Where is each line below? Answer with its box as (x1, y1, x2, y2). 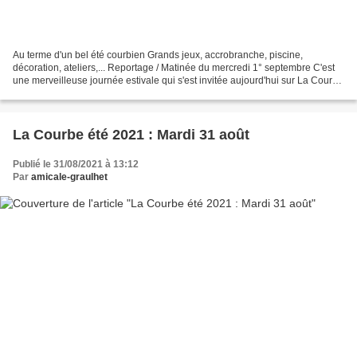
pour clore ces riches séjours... (13, 87, 144, 99)
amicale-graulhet (31, 171, 108, 182)
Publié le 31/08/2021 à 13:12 (13, 158, 139, 170)
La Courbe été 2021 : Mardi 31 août (13, 126, 249, 143)
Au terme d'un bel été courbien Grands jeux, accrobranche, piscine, (13, 49, 303, 61)
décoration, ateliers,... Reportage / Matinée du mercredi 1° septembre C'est (13, 61, 335, 73)
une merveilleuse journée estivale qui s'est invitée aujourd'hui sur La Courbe (13, 74, 343, 86)
